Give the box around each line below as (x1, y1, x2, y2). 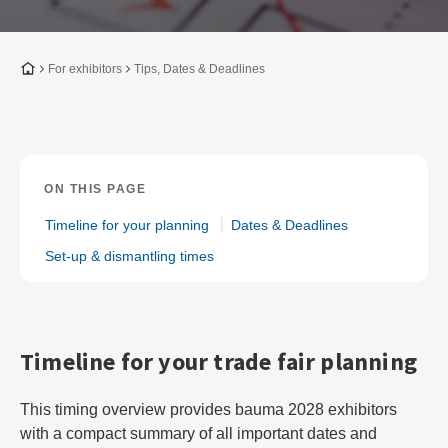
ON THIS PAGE (44, 182, 146, 196)
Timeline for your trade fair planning (20, 346, 418, 377)
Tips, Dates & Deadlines (134, 61, 265, 76)
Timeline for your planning (45, 217, 209, 233)
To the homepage (26, 60, 122, 74)
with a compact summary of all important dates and (20, 425, 377, 442)
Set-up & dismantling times (45, 248, 214, 264)
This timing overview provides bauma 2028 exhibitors (20, 401, 397, 418)
